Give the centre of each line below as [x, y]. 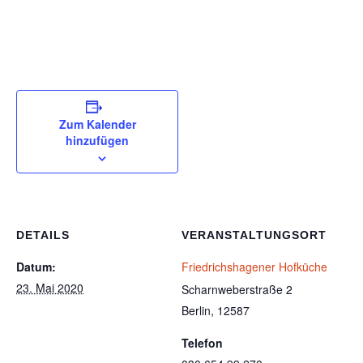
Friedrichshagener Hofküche [254, 267]
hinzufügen [97, 140]
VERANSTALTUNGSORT [254, 235]
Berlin [196, 310]
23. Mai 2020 [50, 288]
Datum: [36, 267]
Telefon [202, 343]
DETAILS [43, 235]
